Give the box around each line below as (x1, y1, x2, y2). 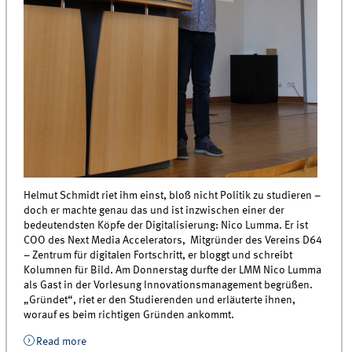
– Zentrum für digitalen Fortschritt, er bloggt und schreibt (24, 250, 293, 262)
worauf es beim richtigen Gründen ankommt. (24, 310, 235, 321)
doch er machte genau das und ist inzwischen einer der (24, 205, 285, 217)
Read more (35, 335, 86, 347)
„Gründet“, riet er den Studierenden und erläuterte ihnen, (24, 295, 296, 306)
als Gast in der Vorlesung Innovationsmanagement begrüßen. (24, 280, 313, 291)
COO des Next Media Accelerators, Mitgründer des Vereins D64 (24, 235, 323, 247)
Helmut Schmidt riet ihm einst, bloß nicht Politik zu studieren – (24, 190, 321, 202)
